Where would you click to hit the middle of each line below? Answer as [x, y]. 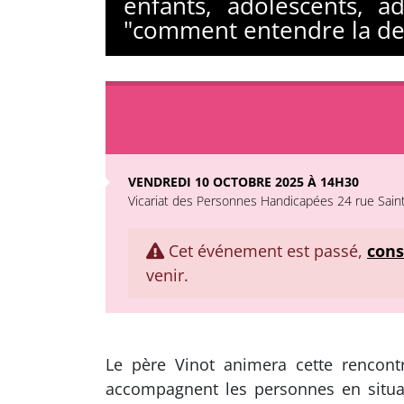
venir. [167, 275]
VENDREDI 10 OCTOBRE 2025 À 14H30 [243, 182]
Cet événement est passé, [266, 251]
